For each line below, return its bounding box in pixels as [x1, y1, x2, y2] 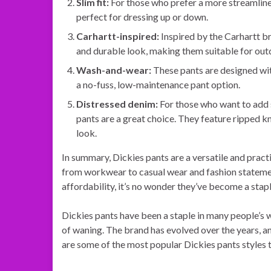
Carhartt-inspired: [76, 30, 159, 42]
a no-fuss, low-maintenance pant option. [76, 79, 240, 90]
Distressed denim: [76, 98, 158, 109]
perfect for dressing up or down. [76, 11, 208, 22]
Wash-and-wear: [76, 64, 151, 76]
